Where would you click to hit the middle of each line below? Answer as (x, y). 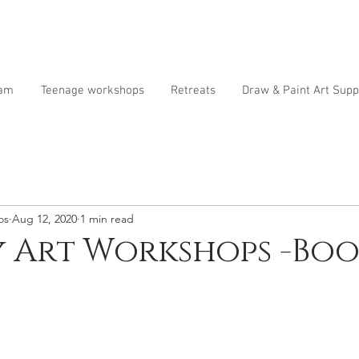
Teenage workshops (92, 91)
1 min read (107, 218)
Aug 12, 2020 (44, 218)
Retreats (193, 91)
